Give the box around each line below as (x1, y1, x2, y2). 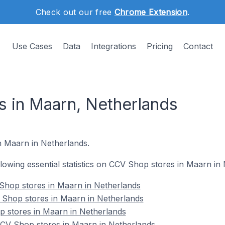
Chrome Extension (114, 7, 187, 17)
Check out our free (35, 7, 115, 17)
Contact (183, 41, 213, 51)
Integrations (91, 41, 136, 51)
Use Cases (12, 41, 52, 51)
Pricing (147, 41, 173, 51)
